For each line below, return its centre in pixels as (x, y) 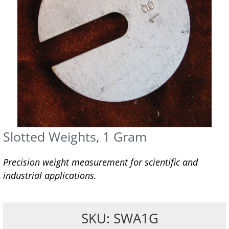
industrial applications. (50, 175)
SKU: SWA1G (120, 219)
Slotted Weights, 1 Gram (75, 137)
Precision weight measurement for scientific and (100, 162)
